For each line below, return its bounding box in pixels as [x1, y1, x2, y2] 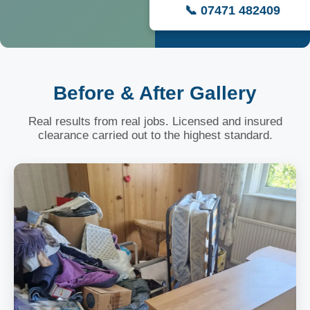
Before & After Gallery [53, 82, 257, 104]
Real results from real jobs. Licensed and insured [28, 115, 282, 128]
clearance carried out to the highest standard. [37, 129, 273, 142]
